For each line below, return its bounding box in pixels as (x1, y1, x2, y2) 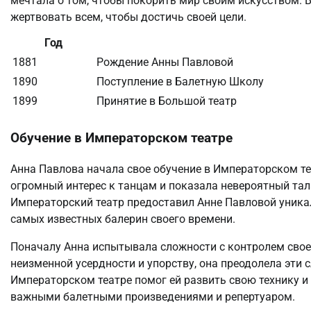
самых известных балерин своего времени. (10, 212, 235, 226)
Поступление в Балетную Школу (96, 74, 264, 88)
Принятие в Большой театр (96, 94, 237, 108)
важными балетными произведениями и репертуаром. (10, 289, 295, 303)
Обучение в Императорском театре (10, 130, 233, 146)
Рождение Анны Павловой (96, 55, 233, 69)
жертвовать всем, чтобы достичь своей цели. (10, 10, 246, 24)
